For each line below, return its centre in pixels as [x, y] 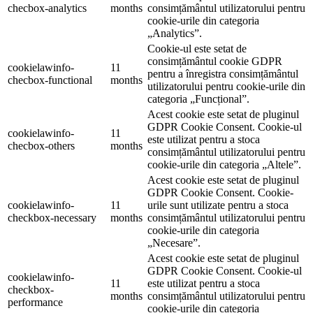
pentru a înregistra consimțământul [223, 74]
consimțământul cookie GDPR [215, 61]
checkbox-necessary [52, 218]
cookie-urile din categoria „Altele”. [224, 165]
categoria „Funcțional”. [198, 99]
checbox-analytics [47, 8]
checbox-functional [50, 80]
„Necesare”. [174, 243]
